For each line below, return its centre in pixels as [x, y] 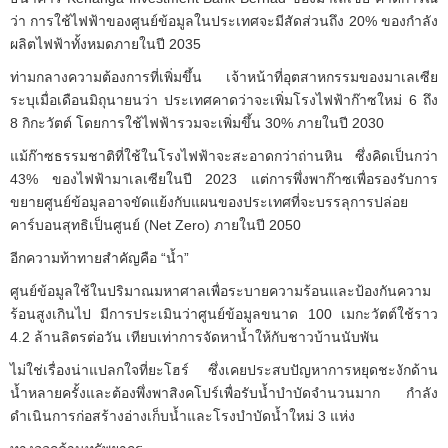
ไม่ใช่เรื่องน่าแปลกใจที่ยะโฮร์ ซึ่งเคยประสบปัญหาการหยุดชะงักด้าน [224, 369]
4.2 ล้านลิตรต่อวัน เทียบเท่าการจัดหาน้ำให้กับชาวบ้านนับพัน [194, 336]
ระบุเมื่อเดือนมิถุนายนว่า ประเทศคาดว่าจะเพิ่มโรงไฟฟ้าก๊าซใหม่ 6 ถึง [224, 99]
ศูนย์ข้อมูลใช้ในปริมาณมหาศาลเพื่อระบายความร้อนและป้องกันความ [220, 290]
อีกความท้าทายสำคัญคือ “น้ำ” [99, 257]
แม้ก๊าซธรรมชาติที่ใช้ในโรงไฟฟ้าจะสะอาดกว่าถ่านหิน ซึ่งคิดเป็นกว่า [224, 155]
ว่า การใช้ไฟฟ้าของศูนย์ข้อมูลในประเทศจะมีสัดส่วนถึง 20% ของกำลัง [224, 20]
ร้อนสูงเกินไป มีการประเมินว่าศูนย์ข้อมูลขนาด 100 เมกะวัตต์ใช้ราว [224, 313]
